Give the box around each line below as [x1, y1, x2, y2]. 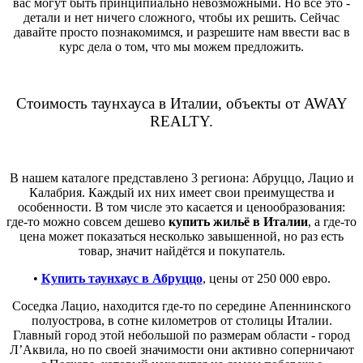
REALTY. [150, 112, 213, 130]
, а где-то [308, 214, 357, 228]
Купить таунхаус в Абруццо [41, 271, 203, 285]
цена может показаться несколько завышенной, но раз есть [19, 228, 344, 243]
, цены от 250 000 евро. [202, 271, 331, 285]
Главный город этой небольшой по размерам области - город [13, 327, 350, 342]
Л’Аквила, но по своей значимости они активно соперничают [9, 342, 354, 357]
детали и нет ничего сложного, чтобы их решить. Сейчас [23, 10, 340, 24]
